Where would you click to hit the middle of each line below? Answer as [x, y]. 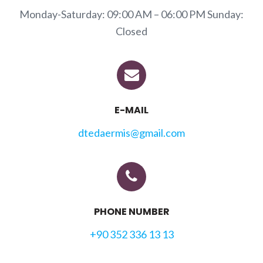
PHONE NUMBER [131, 212]
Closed [131, 31]
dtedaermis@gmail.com [131, 133]
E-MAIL [131, 110]
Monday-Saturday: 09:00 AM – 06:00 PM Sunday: [131, 14]
